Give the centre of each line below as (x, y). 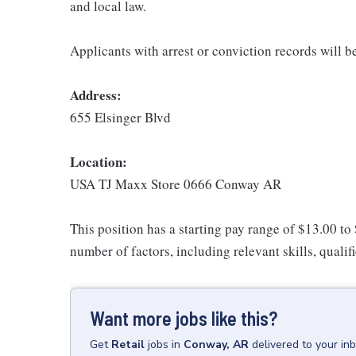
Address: (96, 95)
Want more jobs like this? (184, 318)
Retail (128, 344)
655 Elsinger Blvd (120, 117)
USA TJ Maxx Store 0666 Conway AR (176, 184)
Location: (99, 161)
